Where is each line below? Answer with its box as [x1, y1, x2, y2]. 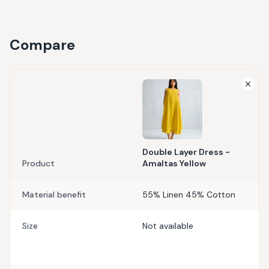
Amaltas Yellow [142, 158, 206, 169]
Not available [142, 220, 193, 231]
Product [22, 158, 55, 169]
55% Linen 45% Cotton [142, 189, 235, 200]
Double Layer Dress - [142, 147, 230, 157]
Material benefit [22, 189, 86, 200]
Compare [10, 35, 75, 54]
